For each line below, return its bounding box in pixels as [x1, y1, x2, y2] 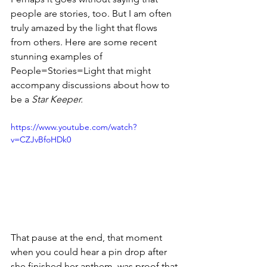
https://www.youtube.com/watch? [11, 122, 136, 133]
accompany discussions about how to [11, 79, 172, 91]
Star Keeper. [29, 94, 83, 105]
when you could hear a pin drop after [11, 246, 169, 258]
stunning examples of [11, 51, 105, 63]
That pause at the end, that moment [11, 232, 164, 244]
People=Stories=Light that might [11, 65, 153, 77]
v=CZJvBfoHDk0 [11, 134, 71, 145]
